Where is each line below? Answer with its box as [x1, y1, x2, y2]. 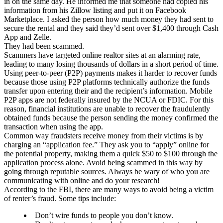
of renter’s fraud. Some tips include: [4, 194, 116, 203]
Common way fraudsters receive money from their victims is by [4, 131, 203, 140]
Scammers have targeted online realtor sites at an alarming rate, [4, 51, 201, 60]
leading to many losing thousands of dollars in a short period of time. [4, 60, 219, 69]
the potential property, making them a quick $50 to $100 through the [4, 149, 218, 158]
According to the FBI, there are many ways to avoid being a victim [4, 185, 214, 194]
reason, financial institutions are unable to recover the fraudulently [4, 105, 210, 113]
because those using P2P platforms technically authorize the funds [4, 78, 210, 87]
